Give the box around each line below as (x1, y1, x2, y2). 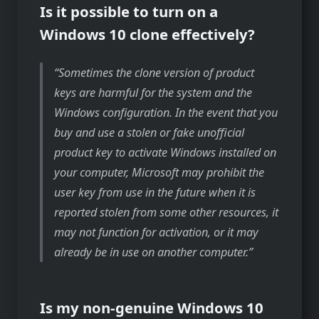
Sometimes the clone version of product (58, 64, 255, 80)
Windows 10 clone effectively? (40, 23, 255, 44)
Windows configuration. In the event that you (54, 104, 278, 120)
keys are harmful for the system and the (54, 84, 253, 100)
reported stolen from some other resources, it (54, 204, 279, 220)
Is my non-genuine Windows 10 (40, 297, 263, 318)
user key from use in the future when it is (54, 184, 256, 200)
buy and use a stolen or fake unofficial (54, 124, 245, 140)
